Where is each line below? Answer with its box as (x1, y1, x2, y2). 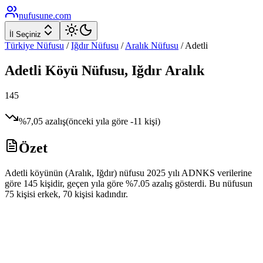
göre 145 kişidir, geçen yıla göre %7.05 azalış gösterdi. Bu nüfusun (5, 178, 252, 188)
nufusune (19, 11, 53, 21)
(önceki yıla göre (66, 116, 130, 126)
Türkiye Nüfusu (5, 41, 64, 50)
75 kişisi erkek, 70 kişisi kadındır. (5, 188, 128, 199)
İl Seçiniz (9, 30, 41, 39)
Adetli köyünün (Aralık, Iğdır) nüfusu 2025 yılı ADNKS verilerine (5, 167, 252, 178)
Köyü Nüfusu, (42, 62, 131, 78)
